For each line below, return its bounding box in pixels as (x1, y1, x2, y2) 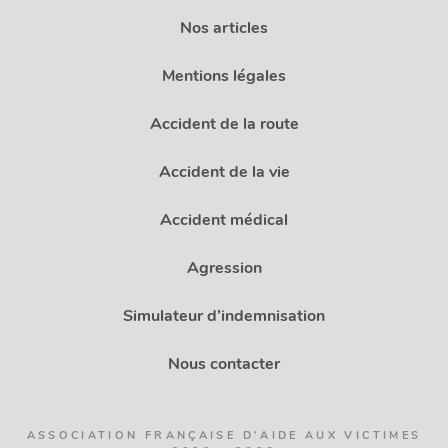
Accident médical (160, 208, 288, 231)
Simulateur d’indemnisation (123, 304, 325, 327)
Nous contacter (168, 352, 280, 375)
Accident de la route (149, 112, 299, 135)
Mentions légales (162, 64, 286, 87)
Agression (186, 256, 262, 279)
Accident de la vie (158, 160, 290, 183)
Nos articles (180, 16, 268, 39)
